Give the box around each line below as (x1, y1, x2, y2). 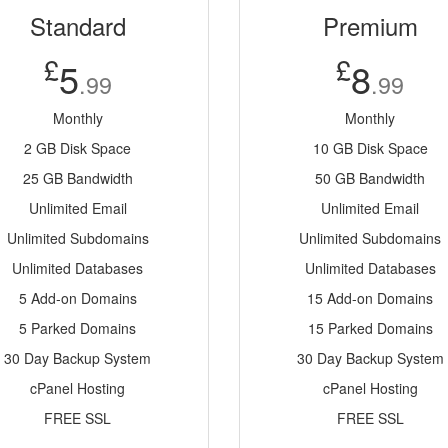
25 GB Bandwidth (22, 168, 133, 188)
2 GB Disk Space (24, 138, 132, 158)
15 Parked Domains (307, 318, 433, 338)
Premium (322, 8, 418, 43)
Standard (29, 8, 126, 43)
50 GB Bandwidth (315, 168, 426, 188)
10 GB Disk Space (312, 138, 428, 158)
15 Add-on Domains (307, 288, 434, 308)
